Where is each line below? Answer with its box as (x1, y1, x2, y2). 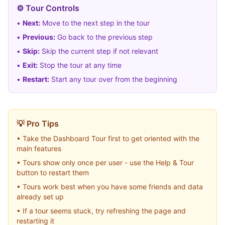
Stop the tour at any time (38, 61, 122, 69)
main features (17, 144, 61, 153)
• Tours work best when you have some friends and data (17, 182, 203, 191)
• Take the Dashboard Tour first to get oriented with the (17, 134, 199, 143)
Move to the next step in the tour (40, 19, 150, 27)
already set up (17, 192, 64, 201)
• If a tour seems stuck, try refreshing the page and (17, 206, 186, 215)
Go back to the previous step (55, 33, 153, 41)
